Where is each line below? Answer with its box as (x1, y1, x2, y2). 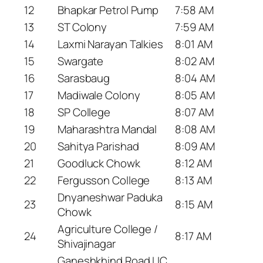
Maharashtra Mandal (58, 121, 157, 137)
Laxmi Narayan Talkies (58, 36, 163, 52)
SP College (58, 104, 110, 120)
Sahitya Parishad (58, 138, 139, 154)
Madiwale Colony (58, 87, 140, 103)
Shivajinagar (58, 235, 116, 251)
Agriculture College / (58, 221, 158, 237)
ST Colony (58, 19, 107, 35)
